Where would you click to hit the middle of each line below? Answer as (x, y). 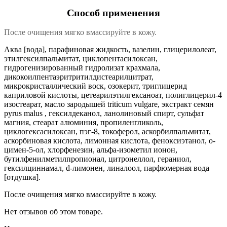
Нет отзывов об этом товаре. (53, 211)
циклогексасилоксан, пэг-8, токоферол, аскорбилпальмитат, (107, 131)
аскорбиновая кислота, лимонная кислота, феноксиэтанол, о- (110, 140)
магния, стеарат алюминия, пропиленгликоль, (84, 122)
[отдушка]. (22, 177)
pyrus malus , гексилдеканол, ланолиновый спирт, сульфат (104, 113)
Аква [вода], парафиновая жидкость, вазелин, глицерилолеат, (110, 49)
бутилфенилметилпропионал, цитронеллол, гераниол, (98, 159)
